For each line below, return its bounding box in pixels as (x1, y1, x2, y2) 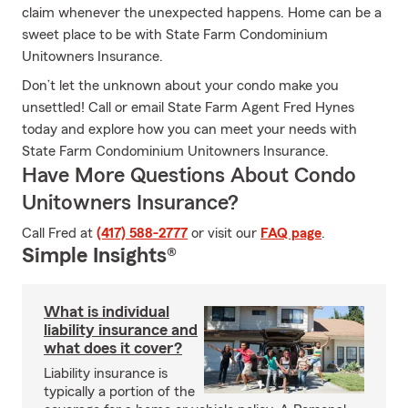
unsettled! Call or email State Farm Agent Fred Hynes (22, 100, 354, 115)
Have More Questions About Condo (22, 165, 356, 187)
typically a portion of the (44, 384, 195, 399)
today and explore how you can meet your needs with (22, 122, 357, 137)
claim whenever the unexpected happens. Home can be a (22, 5, 382, 20)
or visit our (188, 226, 260, 240)
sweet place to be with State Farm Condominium (22, 27, 328, 42)
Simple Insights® (22, 245, 177, 267)
